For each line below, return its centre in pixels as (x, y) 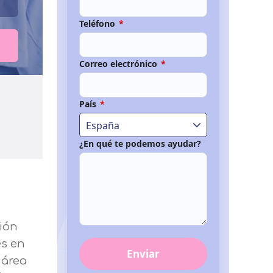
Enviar (143, 254)
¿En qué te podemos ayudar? (140, 144)
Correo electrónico (119, 64)
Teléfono (98, 23)
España (103, 126)
